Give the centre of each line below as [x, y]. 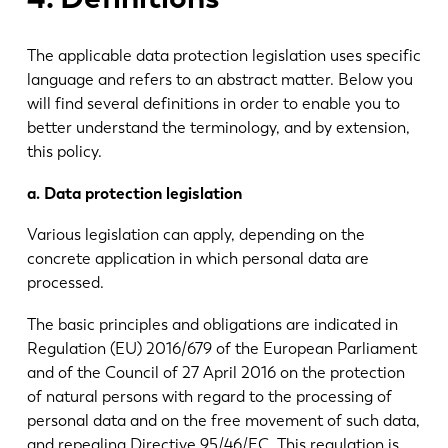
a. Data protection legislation [134, 193]
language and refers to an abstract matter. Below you [219, 79]
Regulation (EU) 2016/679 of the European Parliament [221, 349]
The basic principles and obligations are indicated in [212, 325]
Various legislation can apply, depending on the [195, 235]
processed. [65, 283]
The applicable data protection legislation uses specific [223, 55]
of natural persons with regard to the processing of [209, 397]
